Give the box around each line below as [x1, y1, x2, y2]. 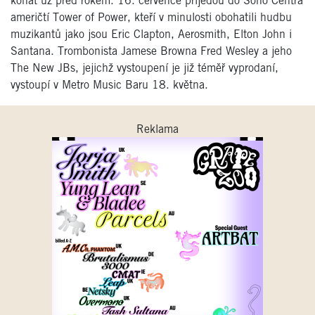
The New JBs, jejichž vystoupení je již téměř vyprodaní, [11, 63, 278, 75]
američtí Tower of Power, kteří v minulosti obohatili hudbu [11, 13, 292, 24]
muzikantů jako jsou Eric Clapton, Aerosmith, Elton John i [11, 30, 292, 41]
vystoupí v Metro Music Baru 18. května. [11, 80, 208, 91]
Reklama [136, 124, 179, 136]
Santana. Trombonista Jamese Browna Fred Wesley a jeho [11, 46, 292, 58]
